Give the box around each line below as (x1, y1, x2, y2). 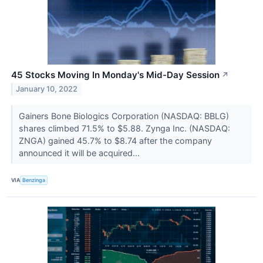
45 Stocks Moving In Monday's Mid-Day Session (11, 69, 220, 80)
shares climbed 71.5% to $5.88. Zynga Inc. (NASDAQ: (18, 123, 230, 133)
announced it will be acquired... (18, 147, 142, 158)
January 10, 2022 (16, 85, 78, 94)
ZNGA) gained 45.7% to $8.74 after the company (18, 135, 212, 146)
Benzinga (22, 177, 46, 184)
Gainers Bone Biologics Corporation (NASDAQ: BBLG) (18, 110, 229, 121)
